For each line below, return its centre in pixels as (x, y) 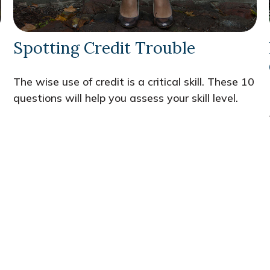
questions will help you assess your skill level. (126, 98)
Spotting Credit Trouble (105, 47)
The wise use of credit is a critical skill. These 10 (134, 81)
